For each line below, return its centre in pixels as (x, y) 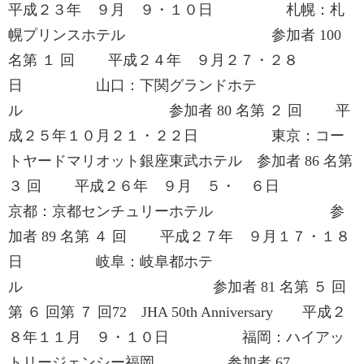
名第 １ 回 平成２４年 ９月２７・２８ (153, 60)
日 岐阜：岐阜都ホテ (110, 262)
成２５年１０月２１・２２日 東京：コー (176, 136)
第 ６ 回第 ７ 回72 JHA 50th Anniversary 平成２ (177, 312)
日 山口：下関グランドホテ (132, 85)
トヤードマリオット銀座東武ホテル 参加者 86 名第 (180, 161)
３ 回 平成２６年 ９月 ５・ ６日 (180, 186)
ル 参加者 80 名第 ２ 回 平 (179, 110)
